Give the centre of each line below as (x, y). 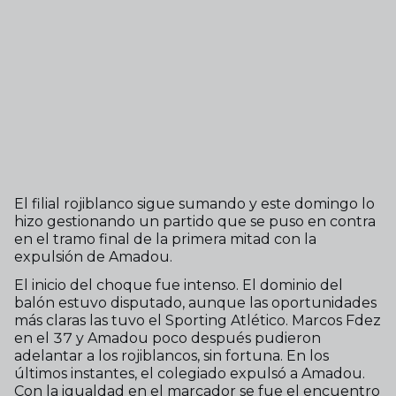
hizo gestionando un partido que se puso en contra (195, 221)
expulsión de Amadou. (93, 257)
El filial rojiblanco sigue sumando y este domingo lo (194, 204)
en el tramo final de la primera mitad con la (165, 239)
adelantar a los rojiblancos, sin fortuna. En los (171, 356)
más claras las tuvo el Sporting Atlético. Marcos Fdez (198, 320)
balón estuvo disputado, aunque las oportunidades (195, 303)
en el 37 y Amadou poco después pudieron (168, 338)
